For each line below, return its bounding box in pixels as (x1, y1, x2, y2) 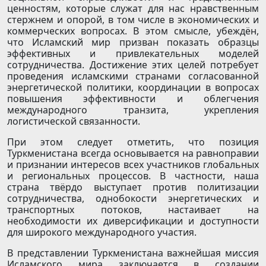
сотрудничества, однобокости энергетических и (7, 192, 259, 205)
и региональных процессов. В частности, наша (7, 169, 259, 183)
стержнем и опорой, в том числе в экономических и (7, 13, 259, 27)
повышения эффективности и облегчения (7, 92, 259, 106)
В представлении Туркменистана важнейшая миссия (7, 246, 259, 260)
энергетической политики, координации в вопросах (7, 81, 259, 94)
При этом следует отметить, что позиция (7, 135, 259, 149)
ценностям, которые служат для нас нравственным (7, 2, 259, 15)
